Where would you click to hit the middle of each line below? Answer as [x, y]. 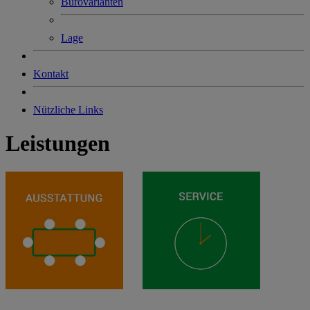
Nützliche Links [68, 110]
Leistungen [58, 144]
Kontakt [51, 74]
